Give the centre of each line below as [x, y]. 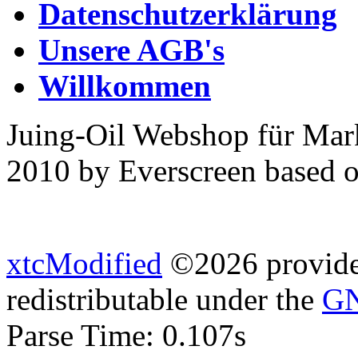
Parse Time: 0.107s [126, 336]
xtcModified [84, 264]
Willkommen [125, 86]
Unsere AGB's [131, 50]
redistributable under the [164, 300]
